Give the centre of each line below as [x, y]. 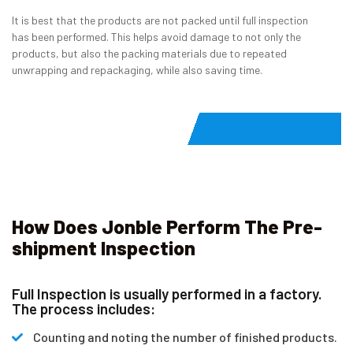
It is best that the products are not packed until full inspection [160, 20]
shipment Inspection [104, 248]
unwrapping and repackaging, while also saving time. [137, 69]
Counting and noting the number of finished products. [185, 337]
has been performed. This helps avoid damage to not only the [156, 36]
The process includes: [84, 309]
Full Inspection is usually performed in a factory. [167, 294]
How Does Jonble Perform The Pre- [167, 227]
